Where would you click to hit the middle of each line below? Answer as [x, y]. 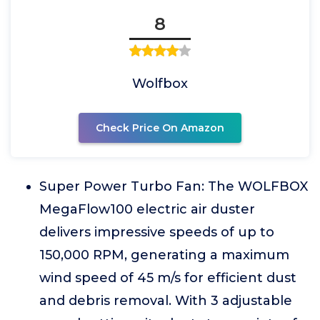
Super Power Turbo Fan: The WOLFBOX [174, 186]
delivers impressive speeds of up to [157, 232]
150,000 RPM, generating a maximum [164, 255]
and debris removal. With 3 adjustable [166, 301]
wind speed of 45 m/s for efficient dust [168, 278]
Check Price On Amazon [160, 128]
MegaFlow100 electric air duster [147, 209]
